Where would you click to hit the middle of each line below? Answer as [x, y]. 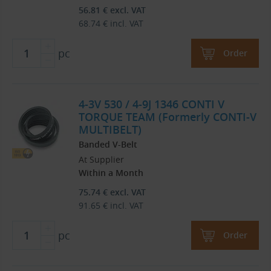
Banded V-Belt [108, 145]
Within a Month [111, 173]
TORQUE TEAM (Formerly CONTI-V [168, 117]
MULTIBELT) [110, 130]
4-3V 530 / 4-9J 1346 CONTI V [152, 104]
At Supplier [101, 160]
